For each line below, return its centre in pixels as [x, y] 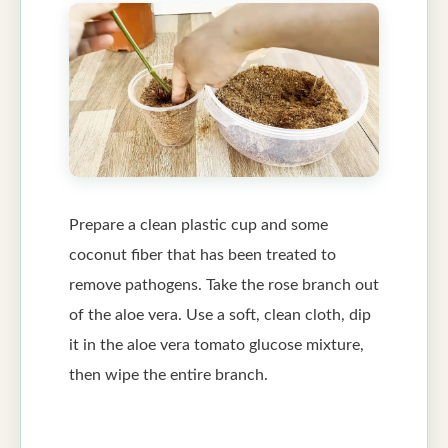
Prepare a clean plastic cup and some [198, 224]
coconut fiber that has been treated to [202, 254]
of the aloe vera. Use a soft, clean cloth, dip [220, 314]
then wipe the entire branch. [168, 374]
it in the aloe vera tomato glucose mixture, [216, 344]
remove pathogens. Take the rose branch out [224, 284]
